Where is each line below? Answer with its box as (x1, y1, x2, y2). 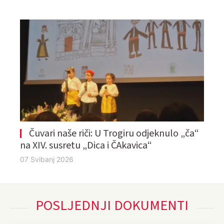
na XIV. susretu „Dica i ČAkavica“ (20, 138, 152, 153)
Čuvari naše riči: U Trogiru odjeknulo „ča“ (29, 126, 199, 141)
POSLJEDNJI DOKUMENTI (35, 195, 188, 216)
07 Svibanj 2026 (20, 155, 73, 164)
